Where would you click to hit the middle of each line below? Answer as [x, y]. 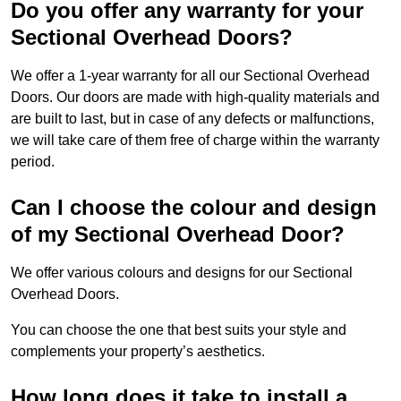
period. [33, 162]
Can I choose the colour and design [194, 208]
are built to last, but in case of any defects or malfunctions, [192, 119]
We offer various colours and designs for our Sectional [182, 273]
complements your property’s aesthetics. [138, 352]
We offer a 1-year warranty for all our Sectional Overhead [190, 76]
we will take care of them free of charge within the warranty [195, 141]
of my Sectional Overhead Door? [178, 235]
